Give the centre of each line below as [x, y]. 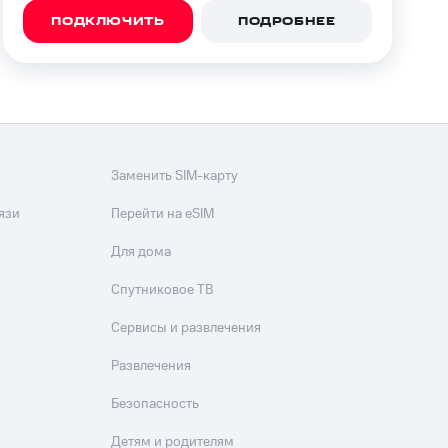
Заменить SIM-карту [175, 176]
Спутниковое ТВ [162, 290]
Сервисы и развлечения [186, 328]
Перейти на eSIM [163, 214]
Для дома [141, 252]
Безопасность [155, 404]
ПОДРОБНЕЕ [286, 22]
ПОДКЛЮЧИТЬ [108, 22]
